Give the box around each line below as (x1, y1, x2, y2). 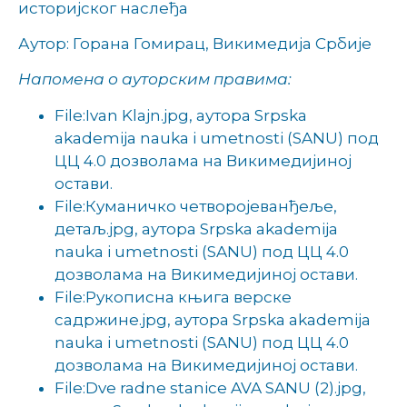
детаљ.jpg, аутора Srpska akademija (55, 219, 338, 238)
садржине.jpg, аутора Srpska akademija (55, 310, 371, 329)
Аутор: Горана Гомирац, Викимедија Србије (18, 35, 372, 54)
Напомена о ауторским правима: (18, 70, 292, 89)
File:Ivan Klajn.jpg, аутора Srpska (55, 105, 307, 124)
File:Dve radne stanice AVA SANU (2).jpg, (55, 378, 366, 397)
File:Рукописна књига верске (55, 287, 292, 306)
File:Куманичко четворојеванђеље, (55, 196, 337, 215)
